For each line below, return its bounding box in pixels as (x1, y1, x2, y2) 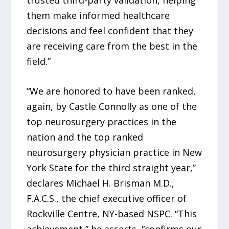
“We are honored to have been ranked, (27, 85, 196, 98)
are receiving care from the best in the (27, 39, 198, 52)
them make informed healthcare (27, 9, 170, 21)
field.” (27, 55, 51, 67)
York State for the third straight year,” (27, 162, 196, 174)
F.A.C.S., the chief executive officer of (27, 192, 187, 205)
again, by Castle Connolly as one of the (27, 100, 197, 113)
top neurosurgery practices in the (27, 116, 177, 128)
